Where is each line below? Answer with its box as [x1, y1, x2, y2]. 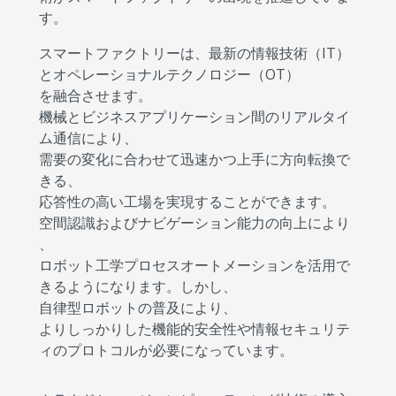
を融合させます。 [39, 86, 152, 105]
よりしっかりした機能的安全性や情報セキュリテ [39, 319, 350, 339]
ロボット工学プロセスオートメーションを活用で [39, 255, 350, 275]
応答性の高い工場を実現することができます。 [39, 192, 336, 211]
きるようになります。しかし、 [39, 277, 237, 296]
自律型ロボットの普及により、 [39, 298, 237, 317]
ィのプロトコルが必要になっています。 [39, 340, 293, 360]
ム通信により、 [39, 128, 138, 148]
